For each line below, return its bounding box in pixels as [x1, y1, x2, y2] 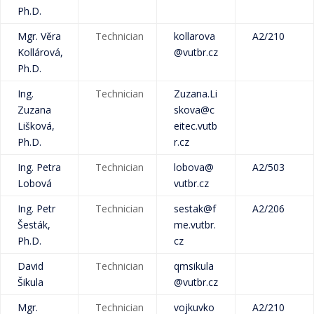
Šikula [18, 275, 43, 289]
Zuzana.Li [174, 87, 217, 100]
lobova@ [174, 161, 214, 174]
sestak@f [174, 202, 216, 215]
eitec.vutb [174, 119, 217, 132]
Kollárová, [18, 46, 63, 59]
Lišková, [18, 119, 55, 132]
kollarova [174, 29, 215, 43]
